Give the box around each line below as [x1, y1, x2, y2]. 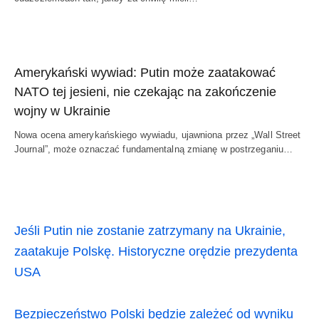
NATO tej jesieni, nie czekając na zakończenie [14, 85, 276, 100]
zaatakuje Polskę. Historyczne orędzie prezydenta [14, 244, 298, 259]
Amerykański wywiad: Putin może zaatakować [14, 66, 276, 80]
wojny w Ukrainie [14, 104, 110, 119]
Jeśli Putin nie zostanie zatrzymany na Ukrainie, [14, 224, 286, 239]
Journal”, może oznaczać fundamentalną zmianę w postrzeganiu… [14, 144, 293, 155]
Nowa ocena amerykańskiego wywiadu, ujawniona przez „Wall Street [14, 130, 301, 141]
